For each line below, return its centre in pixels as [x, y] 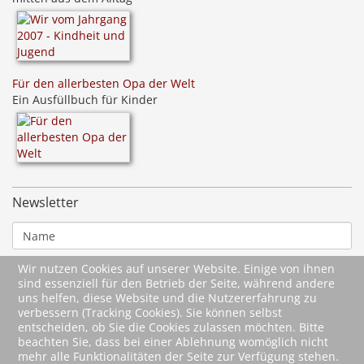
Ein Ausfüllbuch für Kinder [85, 100]
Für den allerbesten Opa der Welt [104, 84]
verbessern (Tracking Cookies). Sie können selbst [150, 312]
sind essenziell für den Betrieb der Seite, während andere [177, 283]
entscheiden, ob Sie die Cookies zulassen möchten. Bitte [171, 327]
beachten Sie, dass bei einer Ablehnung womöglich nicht [173, 342]
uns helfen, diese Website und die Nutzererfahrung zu [168, 298]
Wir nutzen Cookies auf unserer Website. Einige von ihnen [177, 269]
